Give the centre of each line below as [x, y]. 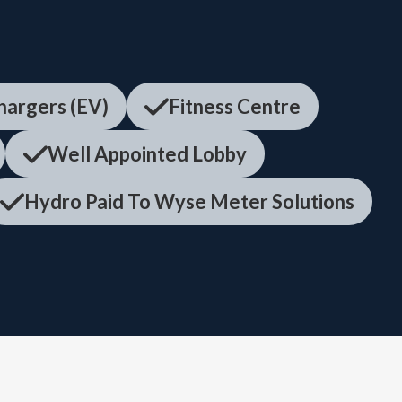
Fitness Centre [234, 106]
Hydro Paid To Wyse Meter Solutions [189, 201]
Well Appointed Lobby [147, 154]
